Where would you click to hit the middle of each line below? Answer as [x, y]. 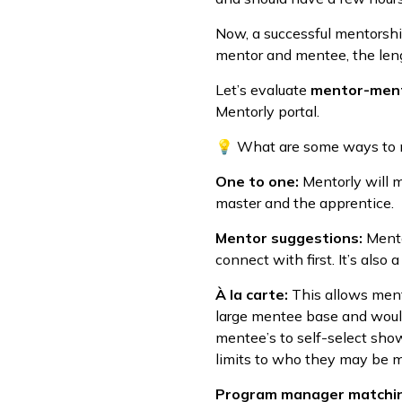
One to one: [257, 181]
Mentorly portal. [267, 111]
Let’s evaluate [263, 90]
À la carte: [252, 294]
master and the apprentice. [305, 203]
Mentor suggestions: [289, 238]
